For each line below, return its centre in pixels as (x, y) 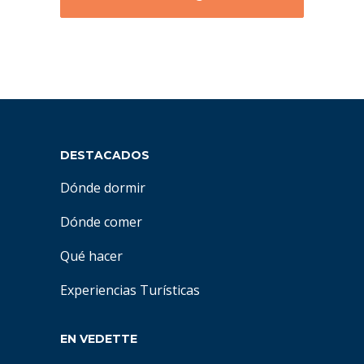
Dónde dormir (103, 188)
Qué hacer (91, 256)
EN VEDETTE (99, 339)
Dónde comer (101, 222)
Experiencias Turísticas (130, 290)
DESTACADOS (105, 155)
